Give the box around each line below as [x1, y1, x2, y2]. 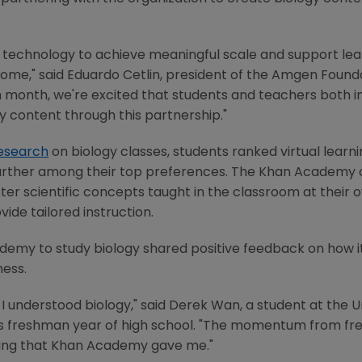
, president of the [160, 69, 271, 83]
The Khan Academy [231, 166, 356, 180]
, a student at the [240, 300, 351, 314]
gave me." [148, 340, 217, 354]
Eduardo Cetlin [67, 69, 160, 83]
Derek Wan [169, 300, 240, 314]
